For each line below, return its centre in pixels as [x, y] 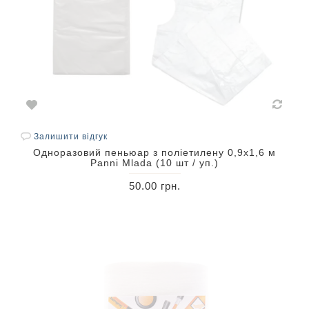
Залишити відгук [71, 137]
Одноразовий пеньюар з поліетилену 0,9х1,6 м [154, 152]
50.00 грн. [154, 186]
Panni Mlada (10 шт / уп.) [154, 163]
